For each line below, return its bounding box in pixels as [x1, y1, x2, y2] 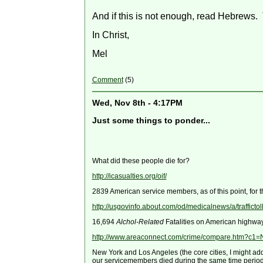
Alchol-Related [116, 218, 164, 227]
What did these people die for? [92, 157, 190, 166]
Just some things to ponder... [92, 116, 210, 126]
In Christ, [92, 30, 129, 41]
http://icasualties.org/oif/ [92, 172, 167, 181]
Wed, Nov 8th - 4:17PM [92, 98, 183, 107]
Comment [92, 76, 123, 85]
